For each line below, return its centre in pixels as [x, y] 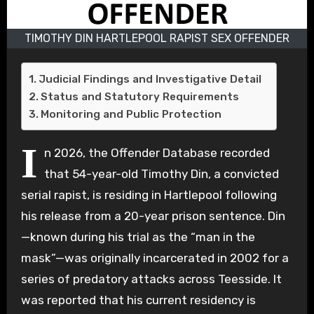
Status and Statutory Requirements [139, 96]
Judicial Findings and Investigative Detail [150, 79]
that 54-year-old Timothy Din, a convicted [161, 173]
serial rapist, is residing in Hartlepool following [149, 194]
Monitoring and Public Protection [131, 114]
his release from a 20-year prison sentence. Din [153, 216]
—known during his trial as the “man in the [138, 237]
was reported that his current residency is [138, 300]
